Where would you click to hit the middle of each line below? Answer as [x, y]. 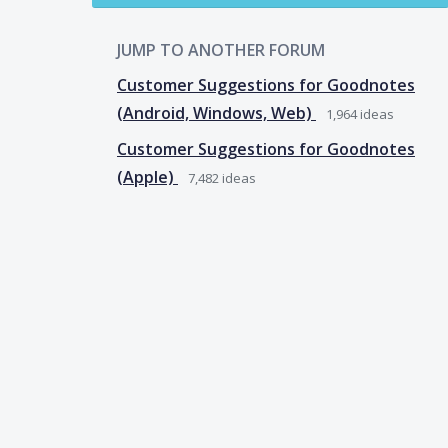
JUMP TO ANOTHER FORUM [221, 49]
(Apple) [147, 176]
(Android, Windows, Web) [216, 112]
